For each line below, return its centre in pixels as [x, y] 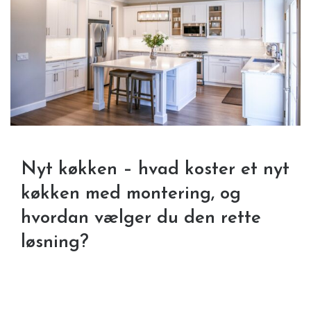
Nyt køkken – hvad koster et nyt [155, 169]
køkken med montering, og [131, 194]
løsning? [55, 242]
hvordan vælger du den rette [141, 218]
